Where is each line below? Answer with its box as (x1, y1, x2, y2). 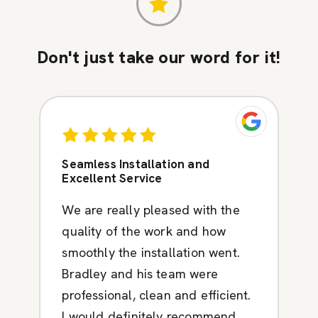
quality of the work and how (62, 222, 226, 239)
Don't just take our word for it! (37, 45, 281, 68)
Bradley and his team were (62, 265, 218, 282)
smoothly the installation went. (62, 243, 240, 261)
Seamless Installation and (62, 155, 209, 172)
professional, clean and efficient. (62, 286, 251, 303)
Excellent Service (62, 170, 163, 186)
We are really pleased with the (62, 201, 240, 218)
